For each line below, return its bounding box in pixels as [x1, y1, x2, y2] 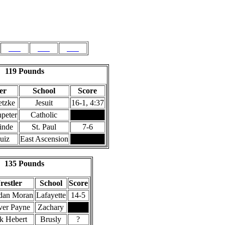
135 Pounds [4, 159, 44, 168]
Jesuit [35, 98, 53, 107]
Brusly [40, 215, 61, 223]
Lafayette [36, 191, 66, 199]
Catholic [31, 110, 57, 119]
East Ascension [20, 135, 68, 143]
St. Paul [32, 123, 56, 131]
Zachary [38, 203, 64, 211]
